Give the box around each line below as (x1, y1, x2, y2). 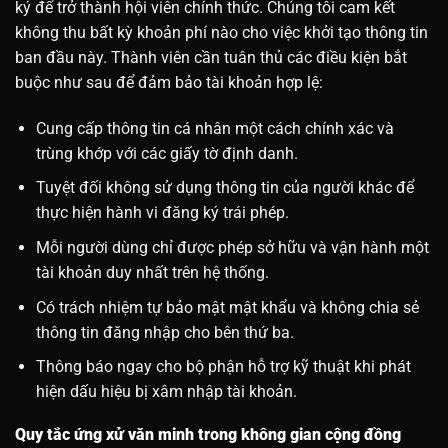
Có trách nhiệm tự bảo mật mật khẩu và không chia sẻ (35, 297, 419, 317)
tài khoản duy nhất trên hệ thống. (35, 262, 269, 282)
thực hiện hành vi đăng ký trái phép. (35, 203, 289, 223)
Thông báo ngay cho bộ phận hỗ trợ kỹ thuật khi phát (35, 357, 411, 377)
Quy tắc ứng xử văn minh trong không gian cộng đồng (15, 424, 401, 444)
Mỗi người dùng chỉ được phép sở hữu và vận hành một (35, 237, 429, 257)
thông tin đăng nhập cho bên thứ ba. (35, 322, 294, 342)
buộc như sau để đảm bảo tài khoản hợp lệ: (15, 72, 323, 92)
